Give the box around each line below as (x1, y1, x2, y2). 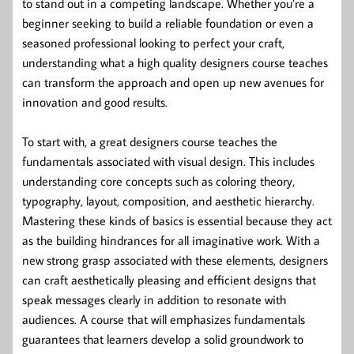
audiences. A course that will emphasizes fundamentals (22, 311, 305, 327)
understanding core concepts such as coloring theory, (22, 172, 295, 189)
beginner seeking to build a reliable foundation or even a (22, 14, 314, 31)
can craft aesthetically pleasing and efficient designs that (22, 271, 316, 288)
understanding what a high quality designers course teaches (22, 54, 328, 70)
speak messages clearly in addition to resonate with (22, 291, 286, 307)
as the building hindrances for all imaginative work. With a (22, 232, 320, 248)
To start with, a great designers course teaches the (22, 133, 277, 149)
